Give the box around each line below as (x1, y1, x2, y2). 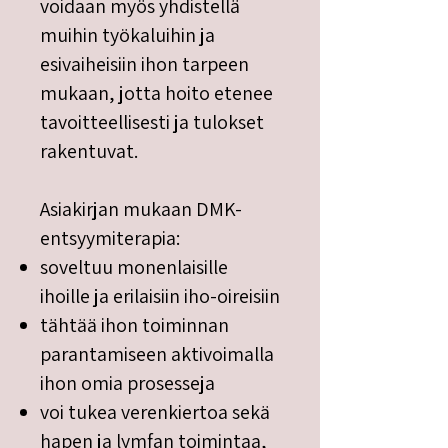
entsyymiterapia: (40, 225, 180, 251)
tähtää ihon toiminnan (40, 312, 229, 338)
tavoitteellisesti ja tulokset (40, 109, 264, 135)
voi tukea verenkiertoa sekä (40, 399, 270, 425)
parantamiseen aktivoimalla (40, 341, 274, 367)
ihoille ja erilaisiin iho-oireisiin (40, 283, 280, 309)
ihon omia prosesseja (40, 370, 215, 396)
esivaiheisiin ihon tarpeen (40, 51, 249, 77)
